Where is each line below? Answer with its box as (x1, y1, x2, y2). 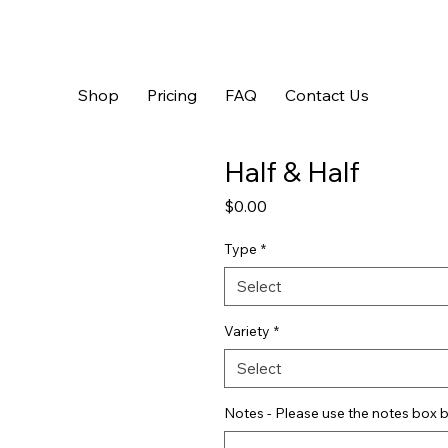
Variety (224, 321, 270, 340)
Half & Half (224, 153, 360, 189)
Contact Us (285, 84, 370, 105)
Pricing (147, 84, 198, 105)
